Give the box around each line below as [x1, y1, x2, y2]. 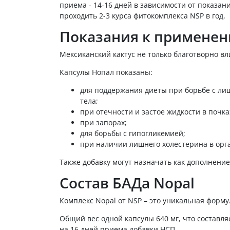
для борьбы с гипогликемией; [80, 128, 185, 138]
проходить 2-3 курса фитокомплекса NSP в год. [60, 10, 227, 21]
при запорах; [80, 117, 127, 127]
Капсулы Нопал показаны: [60, 67, 155, 77]
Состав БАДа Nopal [60, 172, 198, 193]
